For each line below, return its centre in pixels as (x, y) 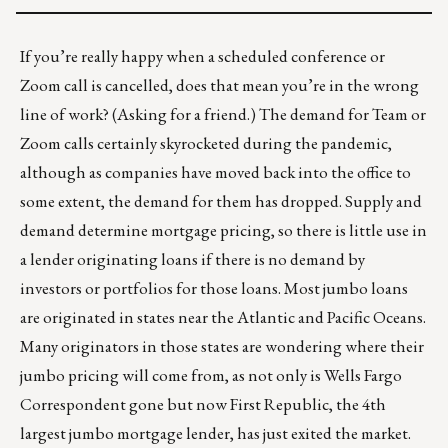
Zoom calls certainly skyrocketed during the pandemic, (206, 143)
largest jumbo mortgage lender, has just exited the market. (215, 433)
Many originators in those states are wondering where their (222, 346)
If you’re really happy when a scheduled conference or (202, 56)
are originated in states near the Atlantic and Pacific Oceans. (223, 317)
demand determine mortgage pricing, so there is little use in (223, 230)
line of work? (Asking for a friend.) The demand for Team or (223, 114)
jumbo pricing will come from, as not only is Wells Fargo (211, 375)
